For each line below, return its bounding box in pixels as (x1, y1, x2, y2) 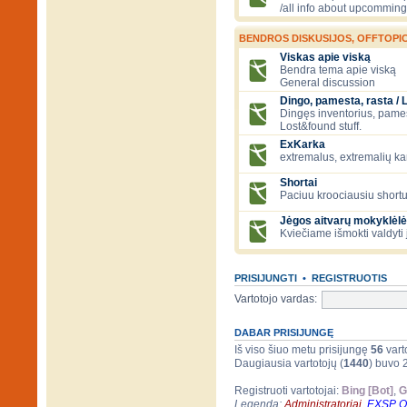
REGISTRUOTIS (312, 273, 387, 284)
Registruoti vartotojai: (234, 384, 342, 398)
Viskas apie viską (280, 51, 371, 65)
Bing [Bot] (342, 384, 393, 398)
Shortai (280, 176, 317, 190)
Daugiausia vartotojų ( (234, 357, 343, 371)
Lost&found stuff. (280, 120, 362, 134)
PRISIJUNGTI (234, 273, 297, 284)
